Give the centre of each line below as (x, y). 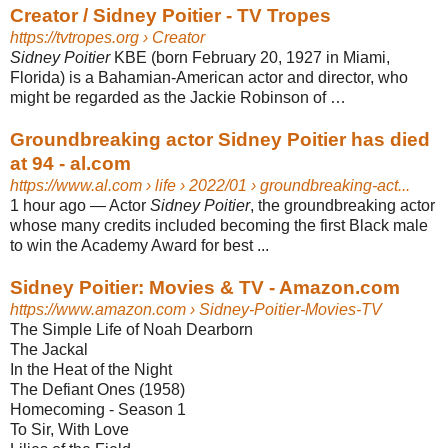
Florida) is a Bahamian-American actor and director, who (209, 77)
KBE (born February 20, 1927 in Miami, (250, 57)
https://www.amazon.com (98, 309)
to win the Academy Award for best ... (139, 245)
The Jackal (49, 349)
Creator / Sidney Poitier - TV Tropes (170, 15)
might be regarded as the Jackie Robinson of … (178, 97)
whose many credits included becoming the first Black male (219, 225)
